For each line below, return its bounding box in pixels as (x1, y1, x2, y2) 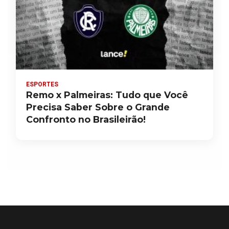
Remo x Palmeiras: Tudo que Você (26, 89, 188, 101)
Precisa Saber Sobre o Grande (26, 102, 170, 113)
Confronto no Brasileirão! (26, 114, 146, 125)
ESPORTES (26, 81, 58, 88)
